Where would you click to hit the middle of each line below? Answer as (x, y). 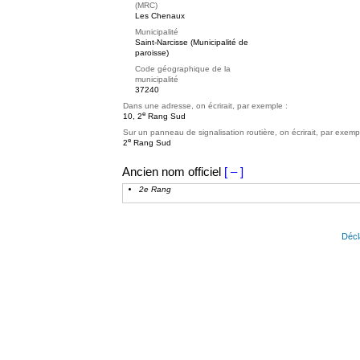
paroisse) (152, 53)
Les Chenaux (160, 16)
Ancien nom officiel (172, 172)
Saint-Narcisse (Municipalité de (192, 42)
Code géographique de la (183, 69)
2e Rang (155, 189)
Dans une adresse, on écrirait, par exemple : (205, 106)
